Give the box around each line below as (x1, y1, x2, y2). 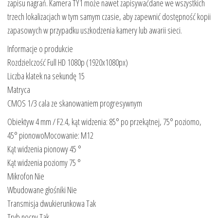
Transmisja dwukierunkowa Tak (7, 197, 96, 209)
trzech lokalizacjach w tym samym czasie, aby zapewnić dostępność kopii (7, 10, 211, 22)
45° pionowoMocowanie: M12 (7, 129, 93, 141)
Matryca (7, 83, 30, 95)
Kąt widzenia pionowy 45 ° (7, 143, 81, 155)
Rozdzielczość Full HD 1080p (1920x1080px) (7, 56, 128, 68)
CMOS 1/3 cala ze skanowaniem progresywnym (7, 97, 142, 109)
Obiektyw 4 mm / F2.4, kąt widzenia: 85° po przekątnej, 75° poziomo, (7, 115, 201, 127)
